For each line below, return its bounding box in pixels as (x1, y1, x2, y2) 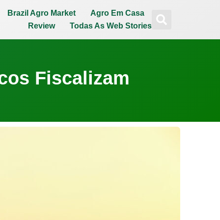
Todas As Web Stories (69, 22, 152, 30)
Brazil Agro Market (7, 9, 76, 17)
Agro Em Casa (90, 9, 144, 17)
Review (27, 22, 55, 30)
